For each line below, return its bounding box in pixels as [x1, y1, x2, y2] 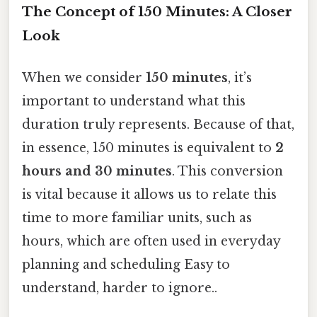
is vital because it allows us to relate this [22, 186, 277, 202]
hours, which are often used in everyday [22, 233, 280, 249]
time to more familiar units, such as [22, 209, 252, 226]
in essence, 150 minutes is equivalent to [22, 139, 275, 156]
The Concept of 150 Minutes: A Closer [22, 3, 292, 20]
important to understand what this [22, 93, 246, 109]
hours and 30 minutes [22, 163, 172, 179]
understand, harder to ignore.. [22, 279, 217, 296]
